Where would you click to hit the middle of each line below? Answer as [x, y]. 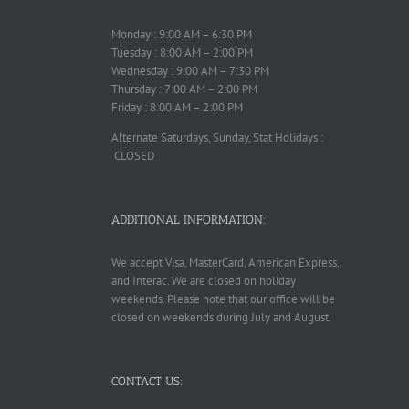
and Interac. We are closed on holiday [204, 281]
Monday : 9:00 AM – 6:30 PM [182, 34]
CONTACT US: [147, 381]
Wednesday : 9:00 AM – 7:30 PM [190, 71]
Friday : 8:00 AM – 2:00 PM [177, 107]
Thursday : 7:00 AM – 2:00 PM [184, 89]
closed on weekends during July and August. [221, 317]
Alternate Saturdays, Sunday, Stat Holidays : [217, 137]
